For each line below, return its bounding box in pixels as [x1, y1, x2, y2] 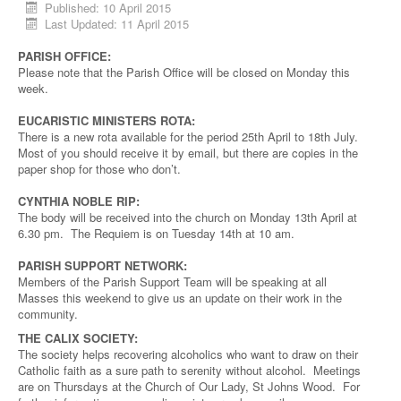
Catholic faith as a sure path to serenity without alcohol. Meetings [18, 362, 361, 379]
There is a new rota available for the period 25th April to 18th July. [18, 128, 362, 145]
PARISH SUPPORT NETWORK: [18, 257, 187, 274]
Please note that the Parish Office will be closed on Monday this [18, 64, 350, 81]
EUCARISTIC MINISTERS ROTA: [18, 112, 195, 129]
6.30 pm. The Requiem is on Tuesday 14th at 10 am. [18, 225, 294, 242]
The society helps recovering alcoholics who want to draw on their [18, 346, 358, 363]
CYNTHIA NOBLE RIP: [18, 192, 140, 209]
